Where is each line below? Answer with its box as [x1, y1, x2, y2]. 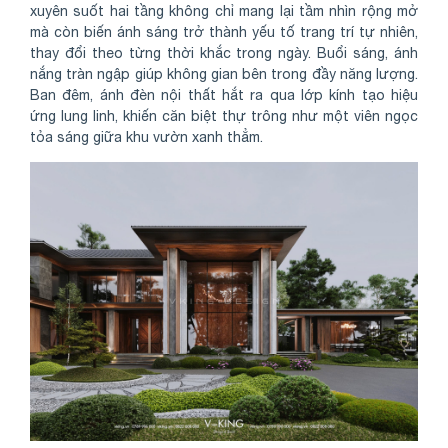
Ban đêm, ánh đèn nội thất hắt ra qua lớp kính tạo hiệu [30, 87, 418, 104]
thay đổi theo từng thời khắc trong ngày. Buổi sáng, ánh [30, 45, 418, 62]
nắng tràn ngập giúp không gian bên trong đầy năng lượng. [30, 66, 418, 83]
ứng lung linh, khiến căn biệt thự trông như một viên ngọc [30, 108, 418, 125]
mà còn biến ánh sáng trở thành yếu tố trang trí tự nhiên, [30, 24, 418, 41]
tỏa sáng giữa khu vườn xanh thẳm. [30, 129, 263, 146]
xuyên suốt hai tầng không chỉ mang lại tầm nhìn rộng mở [30, 3, 418, 20]
